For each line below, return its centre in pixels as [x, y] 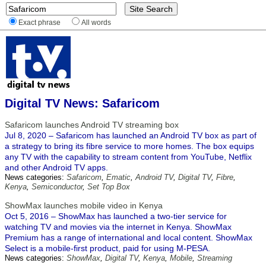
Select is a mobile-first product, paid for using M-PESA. [107, 248]
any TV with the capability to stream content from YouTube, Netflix [128, 157]
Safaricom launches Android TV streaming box [92, 125]
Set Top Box [109, 187]
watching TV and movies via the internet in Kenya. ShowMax [118, 227]
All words [96, 22]
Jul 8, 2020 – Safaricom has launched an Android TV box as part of [131, 135]
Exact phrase [39, 22]
